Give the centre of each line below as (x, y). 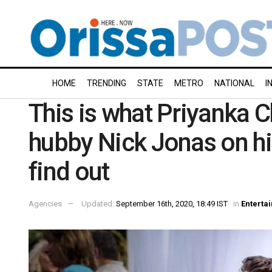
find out (69, 172)
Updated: (99, 203)
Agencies (45, 203)
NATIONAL (234, 83)
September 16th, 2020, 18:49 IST (172, 203)
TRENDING (107, 83)
